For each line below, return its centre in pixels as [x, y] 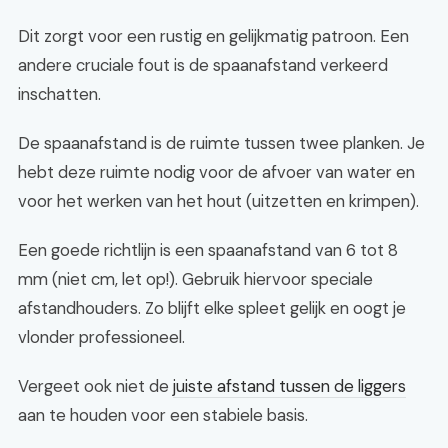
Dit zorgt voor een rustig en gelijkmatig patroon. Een [213, 36]
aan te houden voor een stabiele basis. [163, 415]
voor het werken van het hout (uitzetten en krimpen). [218, 201]
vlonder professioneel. [101, 337]
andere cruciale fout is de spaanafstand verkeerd [203, 65]
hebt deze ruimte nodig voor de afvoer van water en [216, 172]
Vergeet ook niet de [95, 386]
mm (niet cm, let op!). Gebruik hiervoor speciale [195, 279]
